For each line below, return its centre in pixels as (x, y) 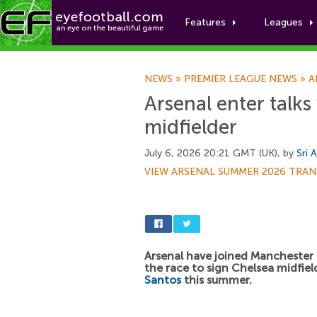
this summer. (217, 280)
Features (205, 22)
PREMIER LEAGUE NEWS (241, 79)
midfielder (191, 127)
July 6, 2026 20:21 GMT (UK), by (220, 153)
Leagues (283, 22)
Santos (163, 280)
